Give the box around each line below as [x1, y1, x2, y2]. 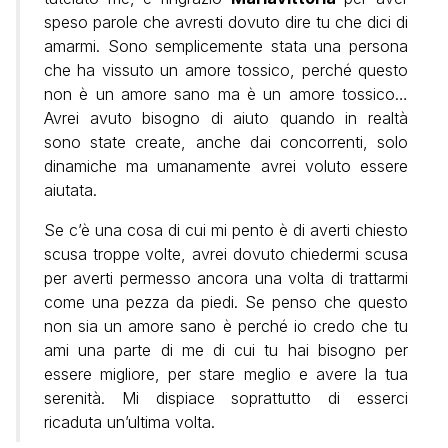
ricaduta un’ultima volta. [44, 412, 215, 433]
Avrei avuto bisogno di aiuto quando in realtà [44, 108, 408, 129]
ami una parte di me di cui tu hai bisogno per [44, 340, 408, 361]
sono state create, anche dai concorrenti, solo [44, 132, 408, 153]
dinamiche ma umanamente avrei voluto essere [44, 156, 408, 177]
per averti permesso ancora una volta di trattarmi [44, 268, 408, 289]
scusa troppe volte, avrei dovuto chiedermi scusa [44, 244, 408, 265]
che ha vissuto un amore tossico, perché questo [44, 60, 408, 81]
